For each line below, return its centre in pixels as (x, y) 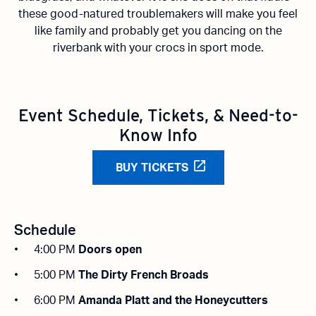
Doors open (110, 250)
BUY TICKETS (152, 168)
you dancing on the (230, 31)
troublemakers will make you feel (211, 14)
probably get (145, 31)
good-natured (87, 14)
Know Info (158, 135)
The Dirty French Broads (144, 275)
